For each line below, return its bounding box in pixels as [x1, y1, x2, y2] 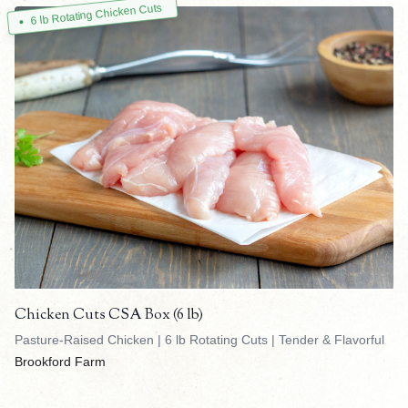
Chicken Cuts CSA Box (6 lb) [15, 305, 203, 327]
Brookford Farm [15, 354, 106, 370]
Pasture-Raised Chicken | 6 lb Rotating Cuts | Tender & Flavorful [15, 332, 384, 348]
